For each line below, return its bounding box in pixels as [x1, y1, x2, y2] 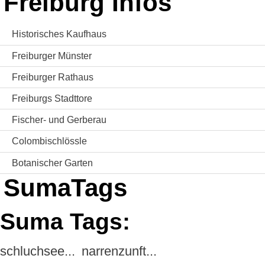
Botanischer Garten [12, 157, 93, 168]
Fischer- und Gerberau [12, 115, 106, 125]
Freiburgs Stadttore [12, 93, 92, 104]
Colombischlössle [12, 136, 87, 147]
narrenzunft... [82, 244, 157, 259]
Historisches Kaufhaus [12, 29, 106, 40]
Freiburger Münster [12, 50, 92, 61]
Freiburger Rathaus [12, 72, 93, 82]
